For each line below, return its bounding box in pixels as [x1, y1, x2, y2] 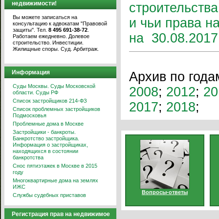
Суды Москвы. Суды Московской [13, 83, 95, 89]
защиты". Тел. [13, 27, 48, 33]
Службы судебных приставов [13, 192, 86, 198]
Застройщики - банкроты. [13, 129, 76, 135]
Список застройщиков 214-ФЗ [13, 98, 87, 104]
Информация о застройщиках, [13, 142, 88, 148]
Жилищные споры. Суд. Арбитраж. [13, 46, 99, 52]
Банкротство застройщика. [13, 135, 79, 141]
